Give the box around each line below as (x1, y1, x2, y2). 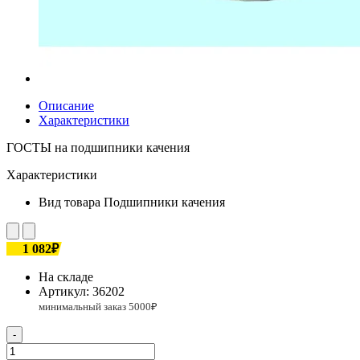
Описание (39, 98, 94, 112)
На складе (39, 269, 93, 284)
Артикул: (39, 284, 92, 298)
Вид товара (39, 194, 100, 209)
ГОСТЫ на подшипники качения (6, 140, 190, 154)
